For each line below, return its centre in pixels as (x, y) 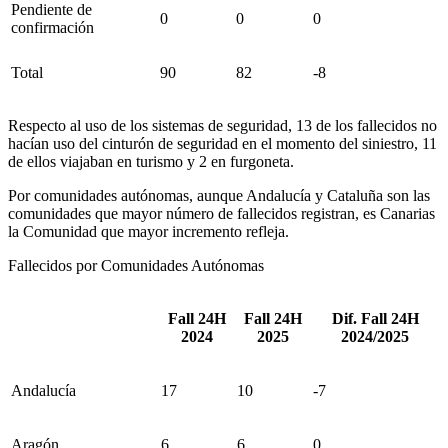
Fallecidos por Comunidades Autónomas (136, 265)
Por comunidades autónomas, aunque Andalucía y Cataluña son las (219, 195)
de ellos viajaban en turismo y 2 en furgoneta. (151, 161)
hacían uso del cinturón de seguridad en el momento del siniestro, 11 (222, 143)
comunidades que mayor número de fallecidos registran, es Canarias (221, 213)
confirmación (52, 27)
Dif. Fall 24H (375, 318)
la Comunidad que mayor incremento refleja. (148, 231)
